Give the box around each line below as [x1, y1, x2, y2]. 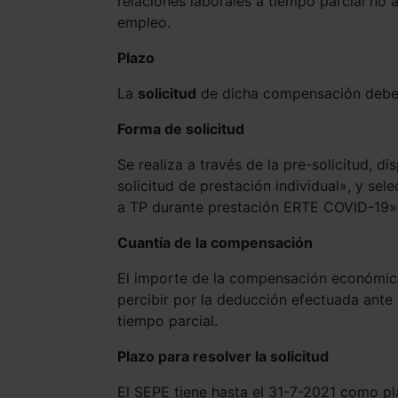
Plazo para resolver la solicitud [117, 346, 329, 365]
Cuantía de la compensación [117, 233, 313, 251]
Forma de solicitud [117, 119, 244, 138]
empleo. [117, 12, 171, 31]
